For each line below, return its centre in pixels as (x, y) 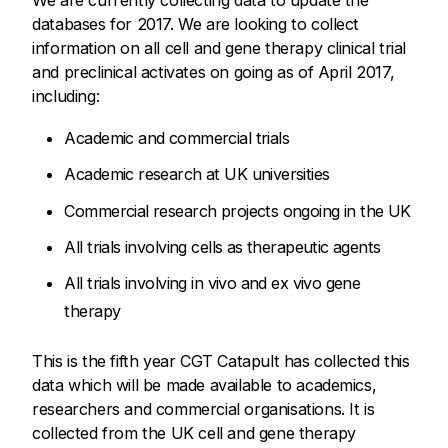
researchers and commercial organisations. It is (203, 408)
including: (66, 96)
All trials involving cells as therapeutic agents (222, 246)
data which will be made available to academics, (204, 384)
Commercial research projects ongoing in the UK (237, 210)
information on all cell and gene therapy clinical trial (219, 48)
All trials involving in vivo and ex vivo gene (212, 282)
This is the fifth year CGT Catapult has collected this (221, 360)
